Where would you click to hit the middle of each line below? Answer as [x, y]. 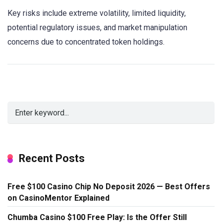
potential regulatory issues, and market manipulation [97, 28]
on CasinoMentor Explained [58, 198]
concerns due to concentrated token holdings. [86, 42]
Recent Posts [52, 159]
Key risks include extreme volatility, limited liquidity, [97, 13]
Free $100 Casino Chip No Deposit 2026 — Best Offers [109, 187]
